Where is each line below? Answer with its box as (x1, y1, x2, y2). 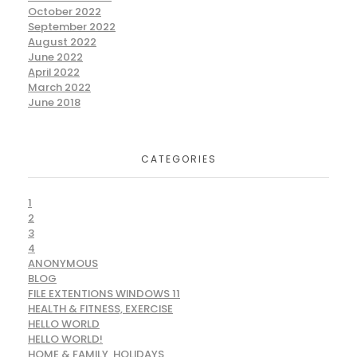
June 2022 (28, 49, 83, 65)
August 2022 (28, 33, 96, 49)
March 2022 (28, 79, 91, 95)
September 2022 (28, 18, 116, 34)
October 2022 (28, 3, 101, 19)
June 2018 (28, 94, 80, 110)
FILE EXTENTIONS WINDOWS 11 (28, 286, 180, 302)
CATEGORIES (140, 152, 217, 167)
